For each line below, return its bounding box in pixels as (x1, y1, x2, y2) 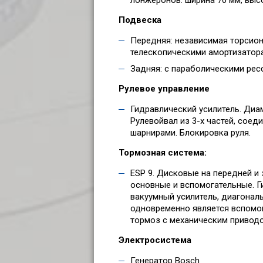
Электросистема (119, 234, 191, 245)
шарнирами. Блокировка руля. (130, 127, 251, 138)
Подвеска (119, 14, 161, 25)
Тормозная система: (119, 147, 207, 158)
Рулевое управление (119, 83, 210, 94)
